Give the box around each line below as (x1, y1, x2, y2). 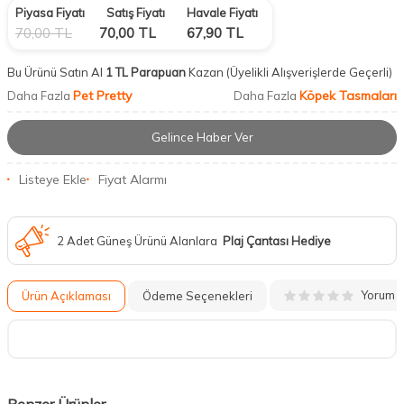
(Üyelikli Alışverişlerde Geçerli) (226, 65, 395, 79)
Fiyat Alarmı (98, 171, 167, 188)
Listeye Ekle (19, 171, 87, 188)
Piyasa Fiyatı (15, 5, 85, 20)
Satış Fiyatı (106, 5, 165, 20)
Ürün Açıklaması (22, 288, 111, 303)
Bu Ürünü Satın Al (7, 65, 103, 79)
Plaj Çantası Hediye (223, 233, 331, 248)
